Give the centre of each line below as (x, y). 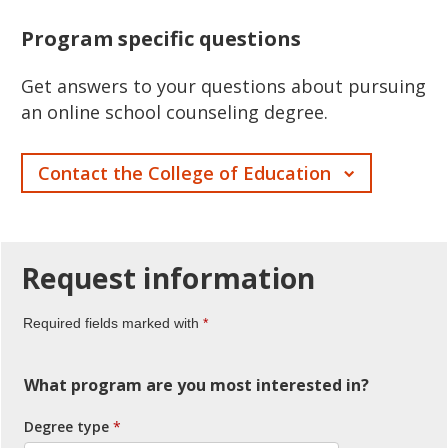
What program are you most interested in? (196, 384)
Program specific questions (161, 38)
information (226, 277)
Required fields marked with (111, 322)
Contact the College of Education (187, 172)
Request (79, 277)
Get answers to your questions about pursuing (223, 85)
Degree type (66, 426)
